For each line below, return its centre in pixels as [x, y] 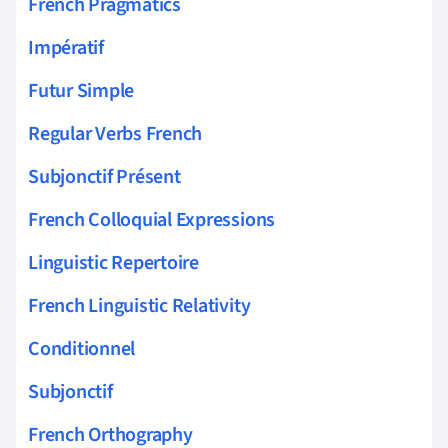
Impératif [66, 47]
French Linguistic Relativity [139, 305]
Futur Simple [81, 90]
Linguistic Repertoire [113, 262]
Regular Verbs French [115, 133]
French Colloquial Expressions [152, 219]
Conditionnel [82, 348]
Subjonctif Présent [104, 176]
